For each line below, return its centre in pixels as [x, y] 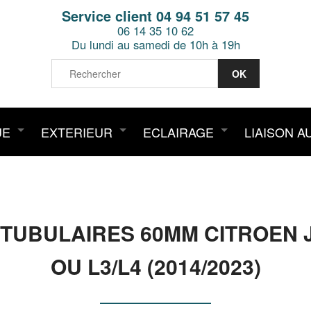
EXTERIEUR [77, 132]
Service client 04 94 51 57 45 [155, 16]
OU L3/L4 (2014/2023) [155, 266]
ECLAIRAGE [178, 132]
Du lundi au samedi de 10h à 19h [155, 44]
